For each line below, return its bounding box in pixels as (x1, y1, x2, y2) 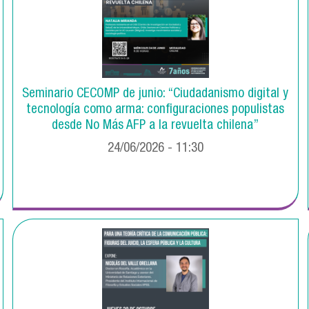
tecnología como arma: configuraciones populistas (26, 103, 285, 117)
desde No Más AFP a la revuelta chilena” (52, 119, 259, 133)
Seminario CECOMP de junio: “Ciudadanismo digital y (22, 88, 289, 101)
